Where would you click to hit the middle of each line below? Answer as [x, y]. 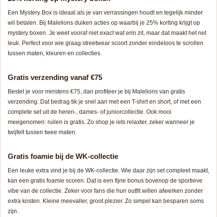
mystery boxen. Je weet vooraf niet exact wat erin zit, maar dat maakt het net [107, 33]
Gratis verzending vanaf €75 [55, 77]
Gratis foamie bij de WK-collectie [63, 156]
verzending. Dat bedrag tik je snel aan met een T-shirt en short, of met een [104, 101]
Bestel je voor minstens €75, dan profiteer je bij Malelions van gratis [96, 91]
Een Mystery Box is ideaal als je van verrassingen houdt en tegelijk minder [105, 12]
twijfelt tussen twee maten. [42, 132]
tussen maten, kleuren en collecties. [55, 53]
